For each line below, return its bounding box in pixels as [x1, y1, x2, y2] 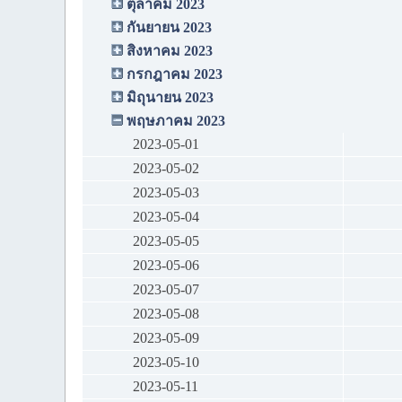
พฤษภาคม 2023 [127, 113, 225, 129]
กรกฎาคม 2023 [127, 66, 223, 83]
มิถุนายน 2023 [127, 90, 214, 106]
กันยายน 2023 [127, 20, 212, 36]
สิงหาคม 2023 [127, 43, 213, 59]
